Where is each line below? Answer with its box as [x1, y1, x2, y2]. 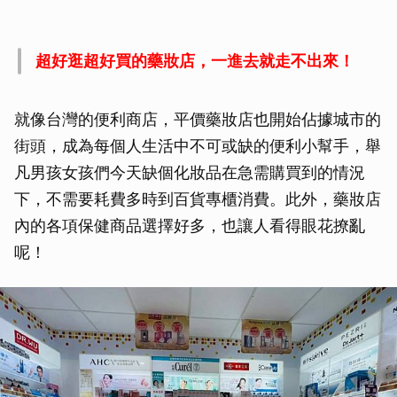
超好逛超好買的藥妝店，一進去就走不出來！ [35, 51, 354, 70]
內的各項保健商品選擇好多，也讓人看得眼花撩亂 [14, 215, 365, 235]
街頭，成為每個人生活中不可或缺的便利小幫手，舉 [14, 136, 381, 155]
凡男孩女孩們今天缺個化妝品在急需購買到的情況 [14, 162, 365, 182]
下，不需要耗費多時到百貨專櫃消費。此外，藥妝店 [14, 189, 381, 208]
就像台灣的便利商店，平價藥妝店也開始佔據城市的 [14, 109, 381, 128]
